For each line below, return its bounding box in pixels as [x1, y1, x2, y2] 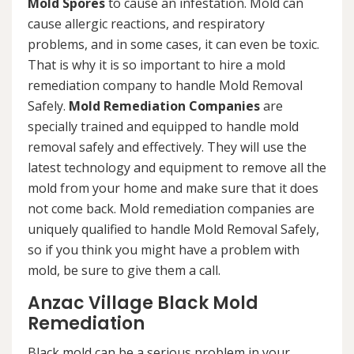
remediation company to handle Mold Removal [28, 76, 303, 94]
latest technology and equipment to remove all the [28, 158, 326, 176]
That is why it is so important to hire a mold [28, 55, 285, 73]
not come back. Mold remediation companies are [28, 199, 314, 217]
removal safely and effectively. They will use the [28, 137, 307, 156]
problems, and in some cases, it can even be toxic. [28, 35, 319, 53]
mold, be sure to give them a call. [28, 261, 220, 279]
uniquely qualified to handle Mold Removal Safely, [28, 220, 319, 238]
